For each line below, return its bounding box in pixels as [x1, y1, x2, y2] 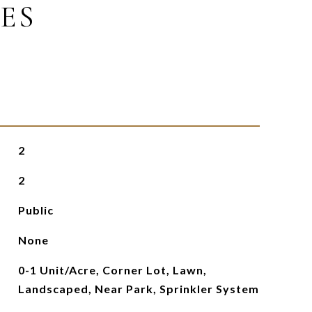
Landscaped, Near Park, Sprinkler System [17, 282, 259, 295]
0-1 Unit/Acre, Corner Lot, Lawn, [17, 263, 207, 276]
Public [17, 203, 54, 217]
